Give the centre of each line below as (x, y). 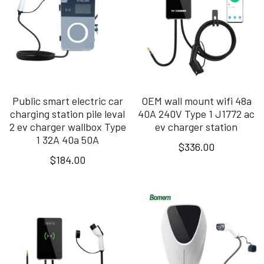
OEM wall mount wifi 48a (196, 100)
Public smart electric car (67, 100)
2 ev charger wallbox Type (67, 126)
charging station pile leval (67, 113)
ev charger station (197, 126)
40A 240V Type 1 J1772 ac (197, 113)
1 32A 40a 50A (67, 139)
